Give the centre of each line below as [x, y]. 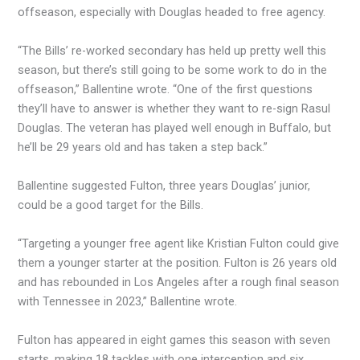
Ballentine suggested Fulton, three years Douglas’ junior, [164, 185]
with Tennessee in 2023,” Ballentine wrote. [128, 301]
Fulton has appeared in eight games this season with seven [174, 340]
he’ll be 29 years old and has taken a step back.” [143, 147]
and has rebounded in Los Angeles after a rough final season [179, 282]
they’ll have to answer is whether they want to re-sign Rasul [174, 108]
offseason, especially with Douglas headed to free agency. [172, 12]
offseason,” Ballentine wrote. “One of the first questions [166, 89]
